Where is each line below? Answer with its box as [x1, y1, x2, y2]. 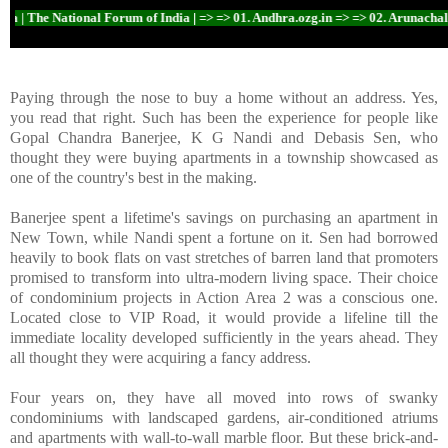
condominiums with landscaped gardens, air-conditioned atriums [10, 408, 438, 426]
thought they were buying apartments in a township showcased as [10, 148, 438, 166]
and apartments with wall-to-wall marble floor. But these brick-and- [10, 428, 438, 446]
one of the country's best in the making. [10, 168, 257, 186]
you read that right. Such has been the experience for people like [10, 108, 438, 126]
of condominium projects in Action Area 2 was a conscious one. [10, 288, 438, 306]
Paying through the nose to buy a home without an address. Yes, [10, 88, 438, 106]
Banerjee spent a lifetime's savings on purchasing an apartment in [10, 208, 438, 226]
